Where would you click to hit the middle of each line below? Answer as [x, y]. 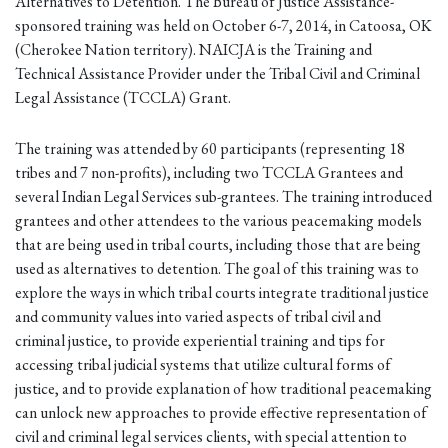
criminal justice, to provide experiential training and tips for [200, 341]
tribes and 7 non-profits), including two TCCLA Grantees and [209, 173]
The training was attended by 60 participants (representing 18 [210, 149]
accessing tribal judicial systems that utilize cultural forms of [203, 365]
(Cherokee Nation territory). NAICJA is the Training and [193, 50]
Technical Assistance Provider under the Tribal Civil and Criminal [217, 74]
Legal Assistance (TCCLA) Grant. [123, 98]
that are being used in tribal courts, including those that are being [218, 245]
